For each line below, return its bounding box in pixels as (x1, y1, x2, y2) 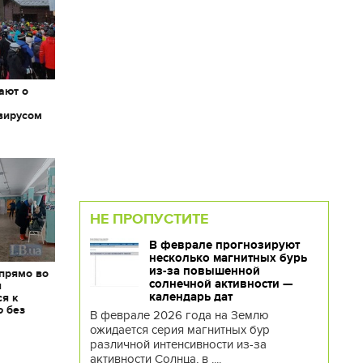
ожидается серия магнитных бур (89, 322, 270, 337)
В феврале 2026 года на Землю (89, 307, 269, 322)
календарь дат (148, 289, 233, 303)
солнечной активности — (148, 276, 293, 290)
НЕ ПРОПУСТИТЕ (89, 210, 208, 227)
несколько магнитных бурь (148, 250, 307, 264)
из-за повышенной (148, 263, 260, 277)
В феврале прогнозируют (148, 237, 300, 251)
